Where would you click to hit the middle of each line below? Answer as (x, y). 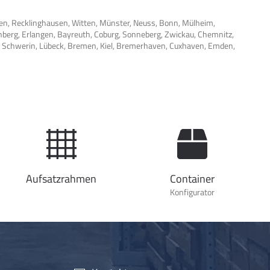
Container (193, 179)
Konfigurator (193, 192)
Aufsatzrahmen (61, 179)
